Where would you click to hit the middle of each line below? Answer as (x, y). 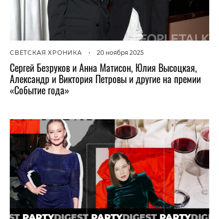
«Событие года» (40, 90)
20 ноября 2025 (120, 53)
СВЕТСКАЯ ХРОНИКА (46, 53)
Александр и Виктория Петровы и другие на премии (105, 79)
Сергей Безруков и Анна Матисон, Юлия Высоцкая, (103, 67)
